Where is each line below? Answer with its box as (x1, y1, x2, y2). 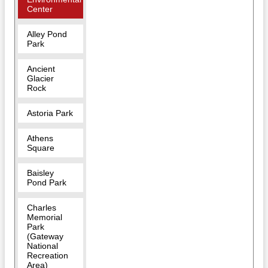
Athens (27, 133, 53, 144)
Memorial (27, 212, 62, 223)
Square (27, 143, 54, 153)
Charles (27, 203, 56, 213)
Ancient (27, 64, 55, 74)
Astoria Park (27, 108, 73, 118)
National (27, 241, 58, 251)
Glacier (27, 74, 54, 84)
